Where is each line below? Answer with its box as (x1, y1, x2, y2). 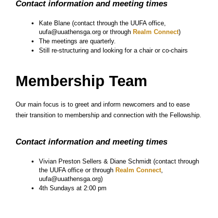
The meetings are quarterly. (39, 37, 116, 45)
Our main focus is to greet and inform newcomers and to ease (16, 100, 190, 108)
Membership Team (16, 72, 148, 89)
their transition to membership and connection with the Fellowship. (16, 111, 202, 119)
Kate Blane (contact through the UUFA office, (39, 19, 166, 27)
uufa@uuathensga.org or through (39, 28, 131, 36)
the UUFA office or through (39, 166, 114, 174)
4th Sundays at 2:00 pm (39, 184, 107, 192)
